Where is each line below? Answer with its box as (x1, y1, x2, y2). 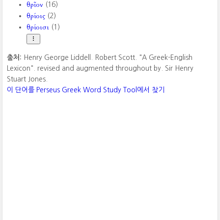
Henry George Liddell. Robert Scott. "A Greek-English (24, 54, 193, 61)
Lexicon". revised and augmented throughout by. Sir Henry (7, 65, 194, 72)
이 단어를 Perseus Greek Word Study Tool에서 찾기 (7, 86, 165, 93)
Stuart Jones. (7, 76, 48, 82)
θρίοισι (27, 23, 50, 32)
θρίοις (27, 11, 46, 21)
